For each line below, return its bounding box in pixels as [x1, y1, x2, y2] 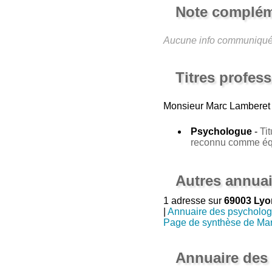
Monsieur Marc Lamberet [163, 100, 270, 111]
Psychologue [190, 126, 252, 137]
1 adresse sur [163, 195, 224, 206]
